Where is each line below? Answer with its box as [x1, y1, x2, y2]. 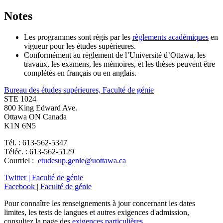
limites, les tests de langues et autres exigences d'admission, [4, 208, 189, 217]
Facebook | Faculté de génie [4, 182, 92, 191]
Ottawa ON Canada [4, 112, 67, 121]
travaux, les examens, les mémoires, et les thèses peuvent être [24, 59, 215, 68]
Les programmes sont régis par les [24, 32, 132, 41]
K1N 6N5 [4, 121, 36, 130]
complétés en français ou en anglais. [24, 68, 136, 77]
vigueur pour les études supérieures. [24, 41, 136, 50]
